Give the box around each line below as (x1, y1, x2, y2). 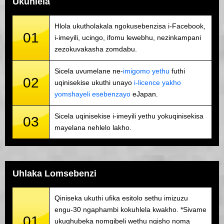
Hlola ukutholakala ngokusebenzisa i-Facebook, (54, 22, 205, 30)
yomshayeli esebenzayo (54, 90, 130, 98)
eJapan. (130, 90, 158, 98)
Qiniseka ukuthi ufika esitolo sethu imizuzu (54, 194, 188, 202)
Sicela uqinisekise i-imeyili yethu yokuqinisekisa (54, 112, 203, 120)
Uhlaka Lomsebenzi (12, 168, 96, 179)
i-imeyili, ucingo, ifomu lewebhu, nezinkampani (54, 33, 201, 42)
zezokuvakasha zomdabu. (54, 45, 137, 53)
